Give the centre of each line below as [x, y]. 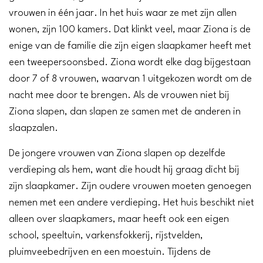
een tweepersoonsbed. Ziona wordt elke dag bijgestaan [130, 63]
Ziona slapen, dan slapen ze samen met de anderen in [125, 112]
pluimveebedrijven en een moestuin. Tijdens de [110, 252]
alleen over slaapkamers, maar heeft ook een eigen [119, 220]
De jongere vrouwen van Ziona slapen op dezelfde [117, 154]
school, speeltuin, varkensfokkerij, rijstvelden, [106, 236]
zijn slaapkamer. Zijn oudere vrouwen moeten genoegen [130, 187]
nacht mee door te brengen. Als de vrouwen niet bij [119, 96]
